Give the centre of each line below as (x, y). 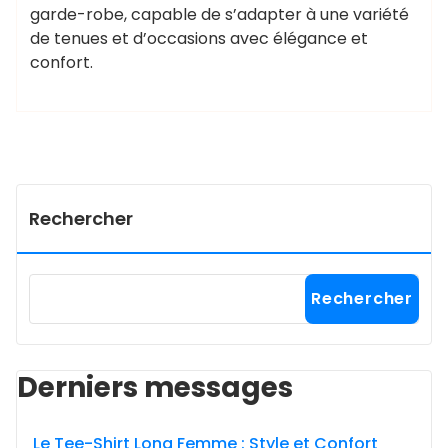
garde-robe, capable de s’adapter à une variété (219, 14)
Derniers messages (155, 387)
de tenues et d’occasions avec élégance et (199, 38)
